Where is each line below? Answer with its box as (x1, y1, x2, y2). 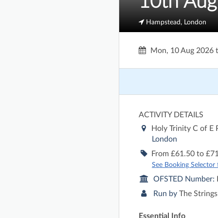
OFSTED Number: (153, 175, 217, 183)
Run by (153, 190, 179, 198)
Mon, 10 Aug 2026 (150, 47, 214, 54)
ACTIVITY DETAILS (139, 111, 203, 119)
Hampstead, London (144, 18, 206, 26)
